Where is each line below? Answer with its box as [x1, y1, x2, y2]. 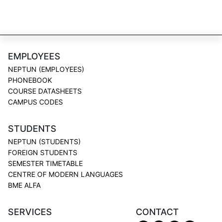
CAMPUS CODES [8, 98, 63, 107]
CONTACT [136, 207, 179, 218]
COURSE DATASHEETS [8, 87, 82, 96]
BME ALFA [8, 181, 41, 190]
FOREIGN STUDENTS [8, 148, 77, 157]
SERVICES [8, 207, 52, 218]
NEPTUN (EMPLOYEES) [8, 65, 84, 74]
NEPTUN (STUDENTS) [8, 137, 81, 146]
